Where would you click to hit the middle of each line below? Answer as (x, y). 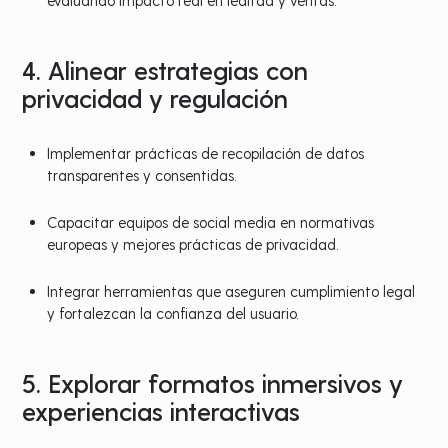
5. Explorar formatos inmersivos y (213, 382)
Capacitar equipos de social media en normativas (211, 221)
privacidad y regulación (155, 97)
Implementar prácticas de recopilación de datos (206, 152)
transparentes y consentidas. (142, 174)
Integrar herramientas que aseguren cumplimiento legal (231, 290)
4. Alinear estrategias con (165, 69)
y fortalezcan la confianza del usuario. (173, 312)
